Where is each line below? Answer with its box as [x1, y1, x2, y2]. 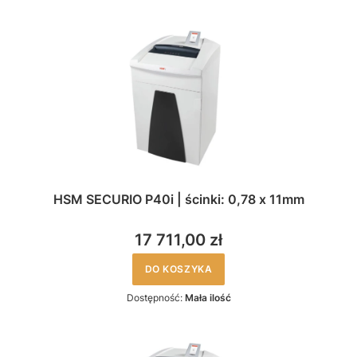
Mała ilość [184, 291, 231, 304]
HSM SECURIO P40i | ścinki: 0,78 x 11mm [53, 190, 304, 207]
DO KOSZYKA [144, 262, 213, 275]
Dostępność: [126, 291, 185, 304]
